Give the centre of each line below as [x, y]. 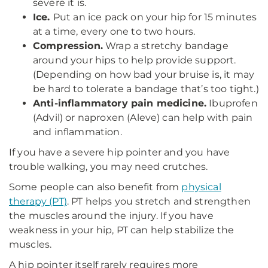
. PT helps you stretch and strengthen [159, 201]
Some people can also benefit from [95, 187]
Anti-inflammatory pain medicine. [120, 103]
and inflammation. [77, 132]
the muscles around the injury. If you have [111, 216]
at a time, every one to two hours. [114, 31]
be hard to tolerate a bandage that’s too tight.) [146, 89]
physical [201, 187]
